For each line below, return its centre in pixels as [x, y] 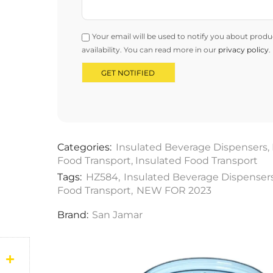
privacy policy [243, 50]
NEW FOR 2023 [174, 191]
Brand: [73, 214]
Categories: [84, 147]
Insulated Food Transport [196, 161]
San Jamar [117, 214]
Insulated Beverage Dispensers [191, 147]
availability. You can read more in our [150, 50]
